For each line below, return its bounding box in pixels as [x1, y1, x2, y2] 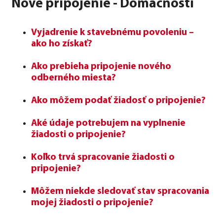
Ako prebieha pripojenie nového [31, 62, 171, 72]
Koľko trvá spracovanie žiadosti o [31, 152, 175, 162]
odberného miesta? [31, 73, 116, 83]
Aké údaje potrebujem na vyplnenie [31, 118, 185, 128]
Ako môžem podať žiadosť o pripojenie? [31, 96, 206, 106]
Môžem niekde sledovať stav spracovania [31, 186, 209, 196]
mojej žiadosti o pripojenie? [31, 198, 153, 208]
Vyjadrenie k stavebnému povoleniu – [31, 28, 194, 37]
